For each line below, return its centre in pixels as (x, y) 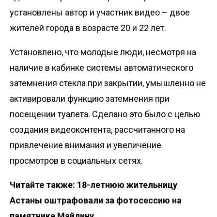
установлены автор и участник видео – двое (100, 12)
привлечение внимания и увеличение (85, 145)
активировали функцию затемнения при (90, 98)
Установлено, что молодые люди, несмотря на (103, 52)
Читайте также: (43, 185)
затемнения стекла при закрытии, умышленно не (108, 83)
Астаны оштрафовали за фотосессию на (96, 200)
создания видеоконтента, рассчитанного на (97, 129)
